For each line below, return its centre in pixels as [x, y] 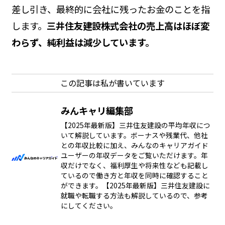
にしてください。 [89, 205]
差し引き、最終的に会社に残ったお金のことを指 [110, 9]
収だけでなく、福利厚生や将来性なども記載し [134, 165]
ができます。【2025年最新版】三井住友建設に [135, 185]
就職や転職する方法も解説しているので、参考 [134, 195]
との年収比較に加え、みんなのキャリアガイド [134, 145]
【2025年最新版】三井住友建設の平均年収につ [135, 125]
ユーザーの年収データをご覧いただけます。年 [134, 155]
